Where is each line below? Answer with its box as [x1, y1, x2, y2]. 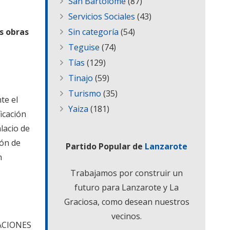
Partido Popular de [66, 141, 145, 152]
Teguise [68, 42, 100, 53]
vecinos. [111, 210, 142, 222]
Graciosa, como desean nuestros [64, 196, 189, 208]
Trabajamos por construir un [70, 167, 183, 179]
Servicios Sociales [68, 11, 135, 23]
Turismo [68, 88, 101, 100]
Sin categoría [68, 26, 119, 38]
